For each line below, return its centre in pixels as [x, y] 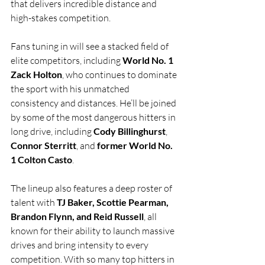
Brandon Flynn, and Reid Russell [77, 216]
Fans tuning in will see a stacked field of [91, 46]
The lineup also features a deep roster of [92, 188]
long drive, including [52, 131]
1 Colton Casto [41, 159]
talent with [34, 202]
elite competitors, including [67, 60]
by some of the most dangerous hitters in [94, 117]
